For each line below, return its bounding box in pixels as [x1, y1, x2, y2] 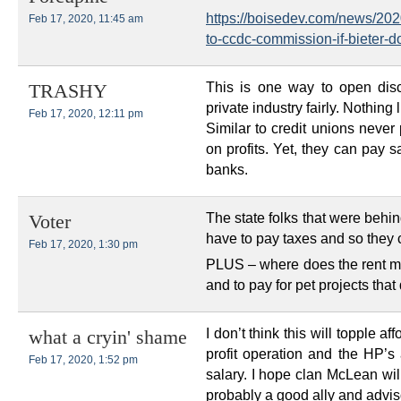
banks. [206, 162, 248, 178]
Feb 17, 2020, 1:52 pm [29, 354, 138, 367]
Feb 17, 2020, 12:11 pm [29, 107, 143, 121]
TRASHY [29, 81, 107, 103]
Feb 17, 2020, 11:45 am [29, 13, 143, 26]
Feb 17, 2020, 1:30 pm [29, 238, 138, 252]
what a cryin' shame [29, 327, 187, 349]
